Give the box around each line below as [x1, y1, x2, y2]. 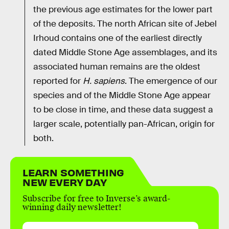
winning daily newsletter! [22, 202, 122, 213]
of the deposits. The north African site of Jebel [33, 18, 217, 30]
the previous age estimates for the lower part [33, 4, 213, 15]
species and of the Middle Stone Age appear [33, 90, 211, 101]
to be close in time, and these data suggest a [33, 104, 213, 116]
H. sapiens [83, 76, 125, 87]
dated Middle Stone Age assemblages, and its [33, 47, 217, 58]
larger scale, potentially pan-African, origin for [33, 119, 215, 130]
